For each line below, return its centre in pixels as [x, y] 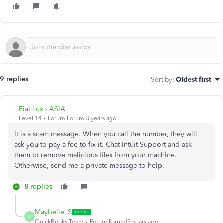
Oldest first [193, 79]
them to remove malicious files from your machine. [96, 155]
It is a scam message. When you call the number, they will [106, 134]
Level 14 [30, 119]
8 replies [38, 187]
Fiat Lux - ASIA [42, 109]
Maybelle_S [53, 212]
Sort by [162, 79]
